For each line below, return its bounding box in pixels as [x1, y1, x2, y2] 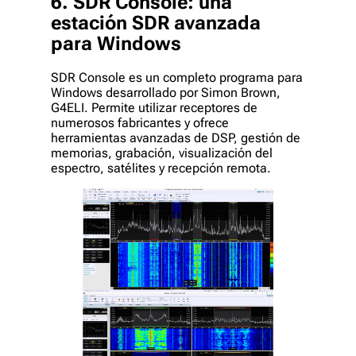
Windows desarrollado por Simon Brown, [51, 84, 281, 100]
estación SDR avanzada [51, 12, 261, 35]
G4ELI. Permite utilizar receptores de [51, 99, 257, 115]
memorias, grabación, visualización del [51, 145, 273, 161]
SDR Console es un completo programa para [51, 69, 303, 85]
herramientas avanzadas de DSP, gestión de [51, 130, 300, 145]
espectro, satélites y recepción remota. [51, 160, 271, 176]
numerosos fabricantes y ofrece [51, 114, 229, 130]
